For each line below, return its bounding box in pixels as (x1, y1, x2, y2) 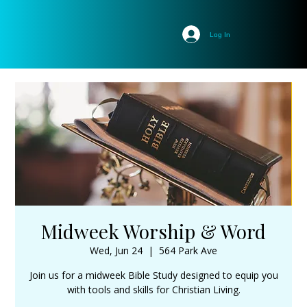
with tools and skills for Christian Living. (66, 283, 241, 296)
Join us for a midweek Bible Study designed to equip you (29, 269, 278, 282)
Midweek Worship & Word (41, 219, 266, 244)
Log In (210, 30, 231, 38)
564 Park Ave (159, 244, 217, 257)
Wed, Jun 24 (90, 244, 143, 257)
